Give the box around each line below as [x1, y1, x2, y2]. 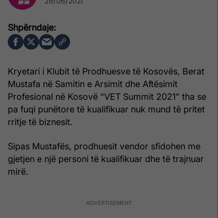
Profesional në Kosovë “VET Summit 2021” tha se [8, 91, 206, 102]
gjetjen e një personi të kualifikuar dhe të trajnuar [8, 154, 204, 164]
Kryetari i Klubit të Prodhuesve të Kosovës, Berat [8, 66, 204, 77]
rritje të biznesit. [8, 117, 73, 127]
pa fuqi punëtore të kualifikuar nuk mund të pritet [8, 104, 205, 115]
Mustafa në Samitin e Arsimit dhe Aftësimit [8, 79, 178, 90]
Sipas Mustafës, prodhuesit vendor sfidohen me [8, 141, 200, 152]
